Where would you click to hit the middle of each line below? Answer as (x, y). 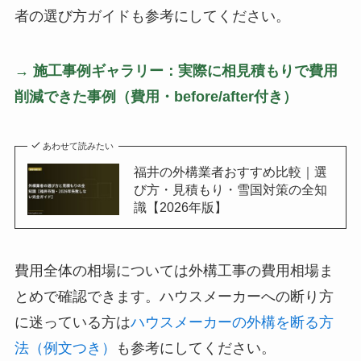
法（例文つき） (65, 348)
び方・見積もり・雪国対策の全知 (230, 189)
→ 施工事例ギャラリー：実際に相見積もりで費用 (176, 71)
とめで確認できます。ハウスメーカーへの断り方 (174, 296)
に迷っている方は (72, 322)
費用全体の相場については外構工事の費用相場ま (174, 270)
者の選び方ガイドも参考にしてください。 (152, 17)
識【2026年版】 (180, 207)
